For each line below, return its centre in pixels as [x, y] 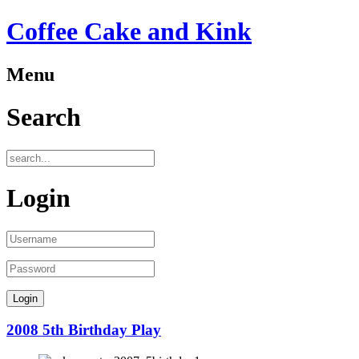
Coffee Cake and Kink [129, 32]
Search [44, 117]
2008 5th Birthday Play [84, 330]
